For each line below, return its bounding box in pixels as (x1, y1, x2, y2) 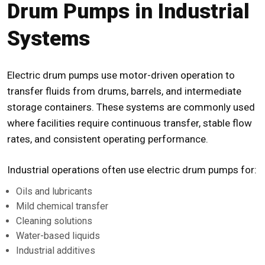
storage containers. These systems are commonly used (7, 101, 255, 114)
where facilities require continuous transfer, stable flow (7, 117, 252, 130)
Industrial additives (16, 245, 95, 257)
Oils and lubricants (16, 186, 92, 198)
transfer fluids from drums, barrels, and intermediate (7, 85, 241, 98)
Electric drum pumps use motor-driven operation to (7, 69, 235, 82)
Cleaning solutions (16, 215, 92, 227)
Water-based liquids (16, 230, 100, 242)
